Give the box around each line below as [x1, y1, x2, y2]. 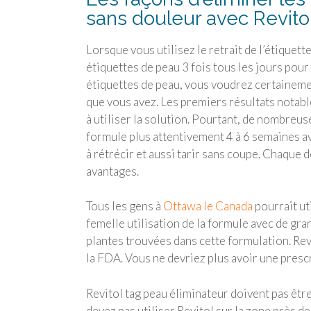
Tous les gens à [86, 199, 163, 214]
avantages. [86, 163, 139, 178]
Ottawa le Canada [163, 199, 253, 214]
